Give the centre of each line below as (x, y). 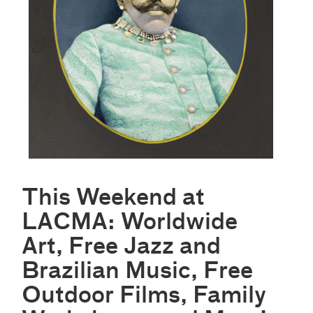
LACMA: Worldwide (130, 223)
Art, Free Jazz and (122, 248)
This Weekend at (114, 199)
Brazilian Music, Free (138, 272)
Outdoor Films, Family (144, 297)
